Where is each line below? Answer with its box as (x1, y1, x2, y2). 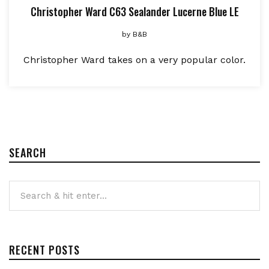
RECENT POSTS (9, 241, 80, 258)
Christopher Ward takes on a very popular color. (23, 53, 246, 65)
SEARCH (9, 144, 46, 160)
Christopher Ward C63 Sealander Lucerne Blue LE (30, 3, 239, 19)
